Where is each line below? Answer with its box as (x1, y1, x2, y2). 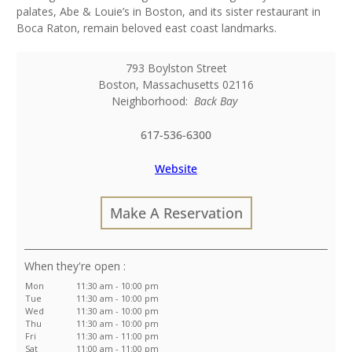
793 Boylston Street (125, 60, 227, 76)
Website (155, 161, 197, 177)
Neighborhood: (111, 93, 194, 109)
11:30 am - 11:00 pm (75, 330, 159, 343)
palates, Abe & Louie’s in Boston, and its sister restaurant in (16, 4, 321, 20)
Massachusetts (142, 77, 219, 93)
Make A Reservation (109, 203, 243, 223)
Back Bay (194, 93, 238, 109)
